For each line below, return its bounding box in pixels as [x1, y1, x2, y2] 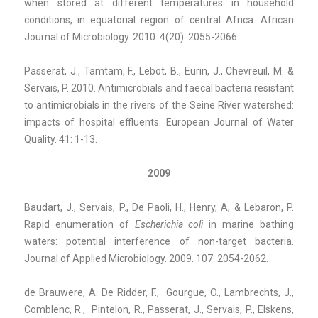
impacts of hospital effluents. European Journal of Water [24, 116, 294, 128]
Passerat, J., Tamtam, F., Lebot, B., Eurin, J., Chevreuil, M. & [24, 65, 294, 77]
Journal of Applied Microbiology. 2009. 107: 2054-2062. [24, 252, 268, 264]
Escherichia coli [134, 218, 204, 230]
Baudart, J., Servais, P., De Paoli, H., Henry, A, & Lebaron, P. [24, 201, 294, 213]
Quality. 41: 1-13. [24, 133, 97, 145]
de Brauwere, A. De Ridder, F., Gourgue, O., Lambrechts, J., [24, 286, 294, 298]
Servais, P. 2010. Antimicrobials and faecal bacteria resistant [24, 82, 294, 94]
